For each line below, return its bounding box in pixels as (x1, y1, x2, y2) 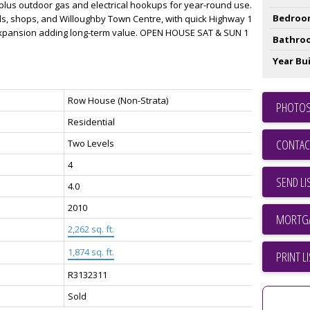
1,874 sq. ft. (67, 245, 114, 258)
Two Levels (67, 136, 114, 149)
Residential (67, 115, 115, 128)
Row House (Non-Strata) (67, 93, 168, 107)
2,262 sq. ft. (67, 222, 114, 235)
